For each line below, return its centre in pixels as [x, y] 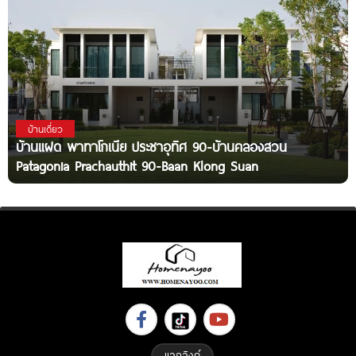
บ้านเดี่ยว [45, 129]
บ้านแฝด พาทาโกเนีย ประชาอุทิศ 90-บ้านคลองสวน [151, 147]
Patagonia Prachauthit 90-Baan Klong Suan [137, 166]
